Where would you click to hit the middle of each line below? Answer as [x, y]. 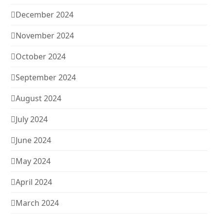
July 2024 [32, 119]
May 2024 [33, 161]
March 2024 [37, 203]
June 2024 [34, 140]
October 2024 [41, 56]
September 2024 [46, 77]
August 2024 [39, 98]
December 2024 [45, 15]
